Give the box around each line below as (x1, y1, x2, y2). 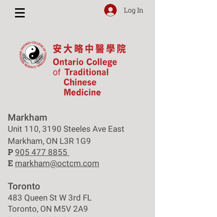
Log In (124, 5, 143, 15)
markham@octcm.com (15, 158, 99, 168)
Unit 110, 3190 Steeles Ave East (8, 124, 124, 134)
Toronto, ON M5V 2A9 (8, 204, 88, 214)
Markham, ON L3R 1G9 (8, 136, 95, 146)
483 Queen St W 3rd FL (8, 193, 92, 202)
